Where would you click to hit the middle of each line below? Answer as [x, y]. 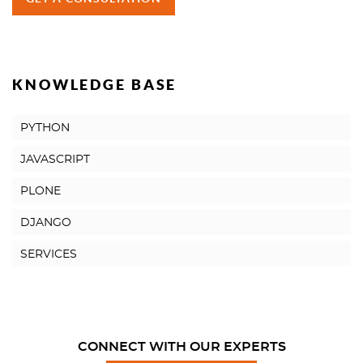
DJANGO [46, 223]
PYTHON [45, 128]
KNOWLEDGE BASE [95, 85]
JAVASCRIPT [55, 160]
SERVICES [49, 255]
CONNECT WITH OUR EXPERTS [181, 347]
